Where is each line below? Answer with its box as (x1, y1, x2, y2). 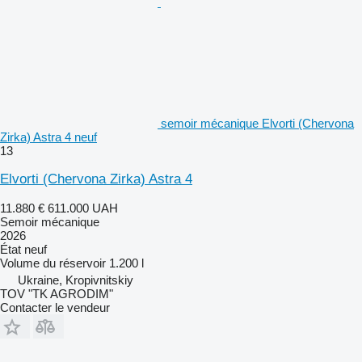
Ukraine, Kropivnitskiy (18, 272, 133, 287)
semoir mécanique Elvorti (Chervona (161, 116, 354, 130)
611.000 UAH (48, 200, 118, 215)
